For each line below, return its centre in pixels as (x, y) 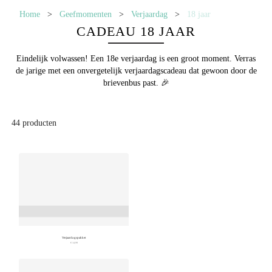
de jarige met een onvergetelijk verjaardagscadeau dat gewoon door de (136, 71)
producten (38, 123)
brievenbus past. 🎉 (136, 83)
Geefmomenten (86, 14)
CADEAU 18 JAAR (136, 31)
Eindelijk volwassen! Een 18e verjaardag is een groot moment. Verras (136, 59)
